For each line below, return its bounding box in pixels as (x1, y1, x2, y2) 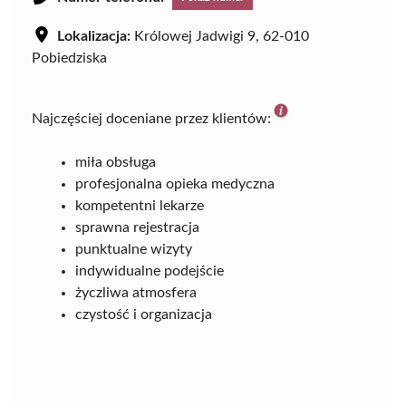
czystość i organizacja (75, 306, 212, 322)
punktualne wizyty (75, 241, 192, 256)
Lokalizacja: (57, 28, 130, 43)
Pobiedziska (32, 50, 107, 65)
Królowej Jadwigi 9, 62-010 (130, 28, 309, 43)
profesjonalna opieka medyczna (75, 176, 275, 191)
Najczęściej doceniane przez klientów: (32, 111, 271, 126)
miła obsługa (75, 154, 156, 169)
